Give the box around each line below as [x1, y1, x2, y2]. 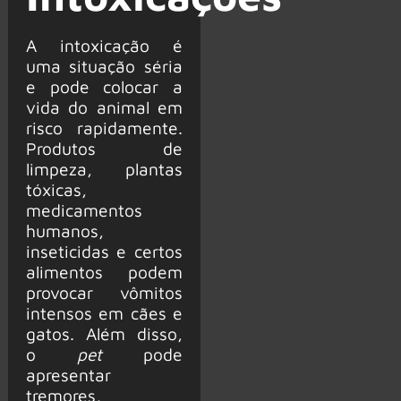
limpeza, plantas [25, 158, 183, 179]
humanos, [25, 219, 104, 241]
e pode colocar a [25, 75, 183, 97]
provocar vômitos [25, 281, 183, 303]
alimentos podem [25, 260, 183, 282]
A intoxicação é [25, 34, 183, 55]
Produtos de [25, 137, 183, 158]
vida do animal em [25, 96, 183, 117]
